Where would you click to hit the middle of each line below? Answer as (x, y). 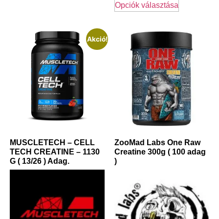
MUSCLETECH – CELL (52, 143)
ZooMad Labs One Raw (157, 143)
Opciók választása (147, 5)
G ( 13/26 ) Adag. (40, 161)
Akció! (97, 39)
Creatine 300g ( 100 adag (160, 152)
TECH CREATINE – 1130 (55, 152)
